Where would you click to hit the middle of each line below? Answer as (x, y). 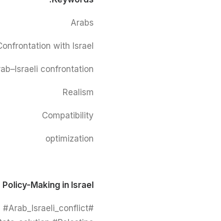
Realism (78, 92)
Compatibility (68, 115)
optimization (70, 139)
